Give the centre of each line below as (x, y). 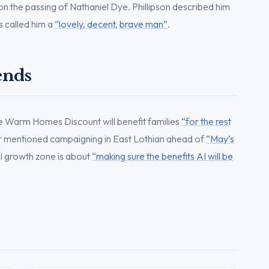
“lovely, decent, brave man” (111, 24)
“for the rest (206, 121)
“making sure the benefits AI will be (162, 156)
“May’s (220, 138)
